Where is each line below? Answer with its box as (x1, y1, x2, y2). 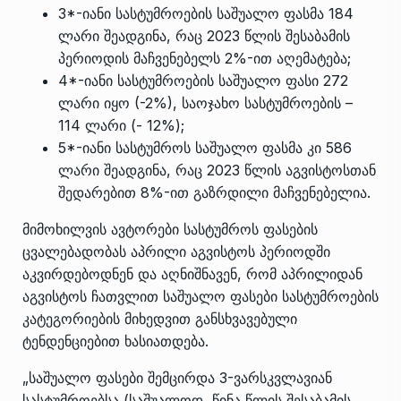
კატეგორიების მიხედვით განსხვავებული (22, 309, 297, 328)
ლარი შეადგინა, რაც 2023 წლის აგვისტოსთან (58, 160, 376, 179)
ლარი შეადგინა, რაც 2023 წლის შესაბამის (58, 26, 350, 45)
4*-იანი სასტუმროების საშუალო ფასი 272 (58, 71, 348, 90)
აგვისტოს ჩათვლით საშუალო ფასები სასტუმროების (22, 286, 379, 305)
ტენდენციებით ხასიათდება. (22, 331, 209, 350)
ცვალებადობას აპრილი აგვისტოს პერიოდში (22, 242, 330, 260)
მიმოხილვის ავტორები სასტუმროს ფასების (22, 219, 318, 238)
